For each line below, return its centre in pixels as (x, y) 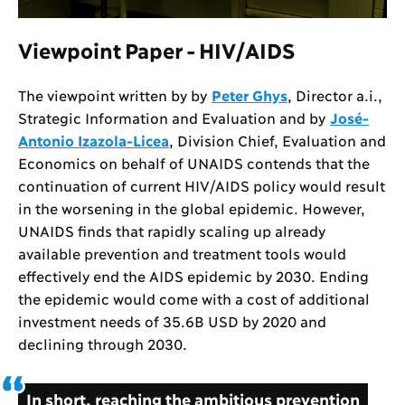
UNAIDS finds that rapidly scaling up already (171, 231)
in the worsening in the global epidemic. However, (191, 208)
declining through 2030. (105, 344)
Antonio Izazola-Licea (94, 140)
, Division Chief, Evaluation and (277, 140)
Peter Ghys (250, 95)
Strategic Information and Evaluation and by (174, 118)
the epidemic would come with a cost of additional (193, 298)
